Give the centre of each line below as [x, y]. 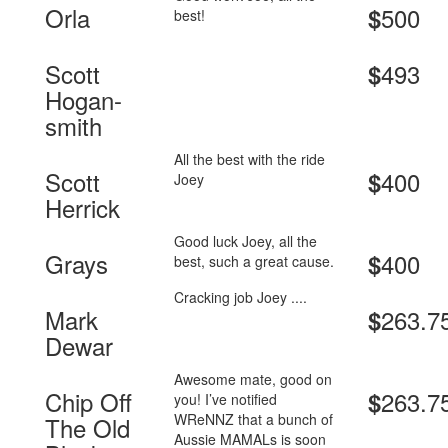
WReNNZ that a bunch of [254, 419]
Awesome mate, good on [253, 379]
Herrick [82, 208]
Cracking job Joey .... [241, 297]
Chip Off [88, 402]
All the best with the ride [250, 159]
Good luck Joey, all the [246, 241]
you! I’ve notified [226, 399]
